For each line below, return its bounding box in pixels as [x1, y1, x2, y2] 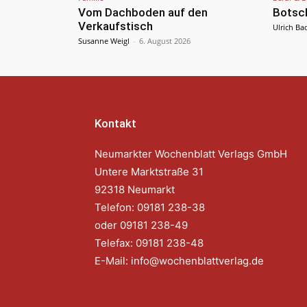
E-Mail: [95, 254, 131, 268]
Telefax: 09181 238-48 [95, 236, 204, 250]
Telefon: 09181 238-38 [95, 201, 205, 214]
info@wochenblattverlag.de [131, 254, 264, 268]
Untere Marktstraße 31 [95, 165, 204, 179]
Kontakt [95, 116, 136, 131]
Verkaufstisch [78, 19, 153, 34]
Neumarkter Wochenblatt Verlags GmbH [95, 147, 287, 161]
